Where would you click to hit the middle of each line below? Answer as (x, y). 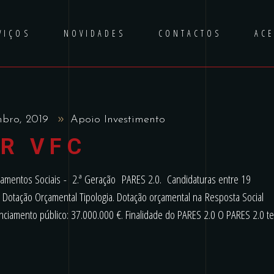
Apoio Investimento (117, 120)
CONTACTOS (190, 33)
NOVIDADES (94, 33)
